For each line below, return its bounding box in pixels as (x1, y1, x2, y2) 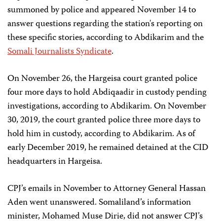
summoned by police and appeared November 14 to (7, 3, 196, 18)
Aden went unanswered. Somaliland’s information (7, 195, 191, 210)
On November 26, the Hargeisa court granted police (7, 72, 197, 86)
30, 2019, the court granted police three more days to (7, 113, 200, 128)
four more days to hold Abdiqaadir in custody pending (7, 85, 207, 100)
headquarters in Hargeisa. (7, 154, 102, 169)
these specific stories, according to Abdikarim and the (7, 31, 204, 45)
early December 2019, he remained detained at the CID (7, 141, 208, 155)
